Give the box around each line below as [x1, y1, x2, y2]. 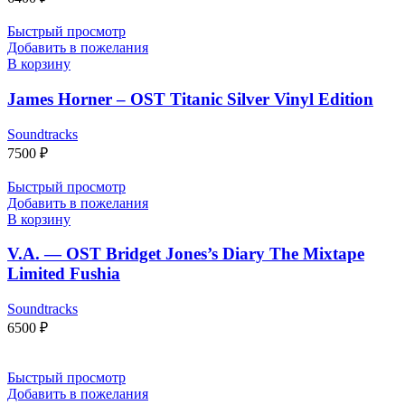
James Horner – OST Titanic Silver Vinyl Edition [7, 89, 373, 108]
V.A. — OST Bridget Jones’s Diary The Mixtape [7, 244, 364, 264]
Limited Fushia [7, 264, 120, 284]
